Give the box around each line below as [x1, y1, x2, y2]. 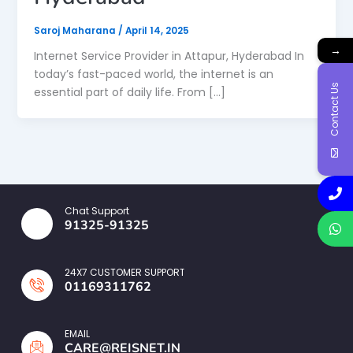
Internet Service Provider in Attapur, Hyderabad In [33, 47, 304, 64]
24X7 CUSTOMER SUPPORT [65, 265, 185, 279]
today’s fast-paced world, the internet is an [33, 65, 273, 82]
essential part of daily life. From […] [33, 84, 225, 100]
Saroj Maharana [33, 24, 118, 37]
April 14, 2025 [124, 24, 189, 37]
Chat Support [65, 203, 129, 217]
